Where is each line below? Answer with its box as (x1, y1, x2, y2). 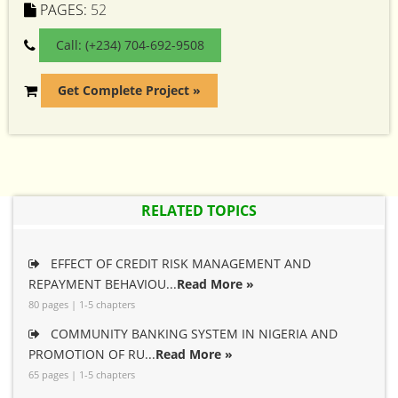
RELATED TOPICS (140, 201, 257, 220)
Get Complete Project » (58, 82, 201, 99)
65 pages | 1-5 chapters (28, 368, 135, 381)
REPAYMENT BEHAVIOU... (28, 275, 177, 292)
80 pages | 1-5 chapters (28, 298, 135, 311)
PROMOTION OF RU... (28, 346, 155, 362)
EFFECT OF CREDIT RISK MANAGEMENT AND (47, 255, 311, 272)
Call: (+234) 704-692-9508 (56, 36, 204, 53)
